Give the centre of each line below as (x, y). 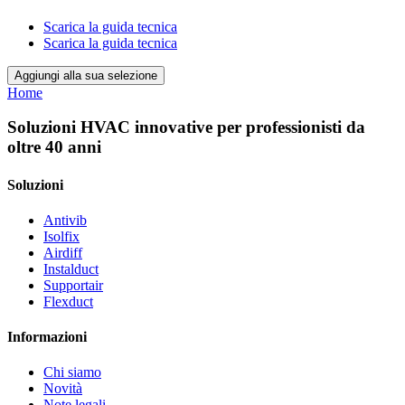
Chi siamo (72, 372)
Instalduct (71, 268)
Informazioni (47, 337)
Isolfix (61, 236)
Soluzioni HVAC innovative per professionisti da (186, 127)
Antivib (65, 220)
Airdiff (63, 252)
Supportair (73, 285)
